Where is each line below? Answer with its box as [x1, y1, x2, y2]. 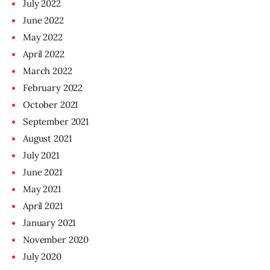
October [23, 98, 60, 110]
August [23, 132, 54, 144]
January [23, 216, 58, 228]
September [23, 115, 71, 127]
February [23, 81, 63, 93]
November [23, 233, 69, 245]
